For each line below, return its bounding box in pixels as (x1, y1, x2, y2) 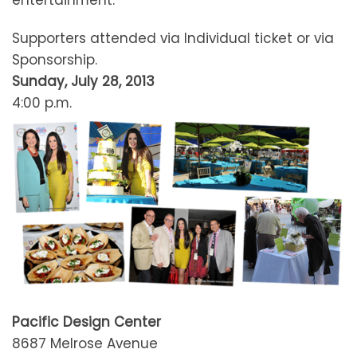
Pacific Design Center (12, 312, 161, 331)
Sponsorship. (12, 50, 97, 70)
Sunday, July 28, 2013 (12, 72, 155, 92)
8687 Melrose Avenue (12, 333, 158, 353)
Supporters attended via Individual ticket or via (12, 29, 334, 49)
